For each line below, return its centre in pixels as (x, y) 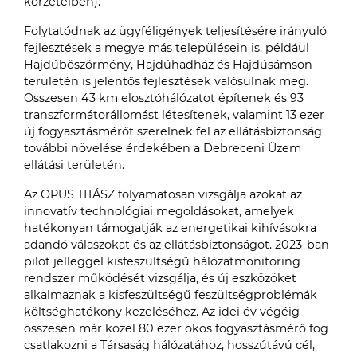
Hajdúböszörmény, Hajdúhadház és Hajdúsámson (168, 65)
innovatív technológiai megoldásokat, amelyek (159, 212)
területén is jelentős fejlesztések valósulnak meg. (166, 82)
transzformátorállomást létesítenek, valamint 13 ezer (174, 115)
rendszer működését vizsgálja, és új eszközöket (160, 279)
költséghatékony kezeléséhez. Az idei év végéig (162, 312)
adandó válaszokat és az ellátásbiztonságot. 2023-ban (177, 245)
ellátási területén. (74, 165)
